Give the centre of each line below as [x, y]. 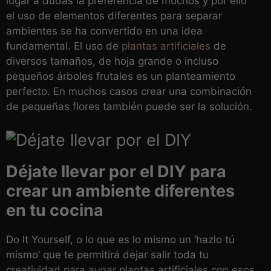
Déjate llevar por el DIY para [116, 172]
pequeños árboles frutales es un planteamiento [121, 76]
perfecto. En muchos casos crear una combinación [129, 91]
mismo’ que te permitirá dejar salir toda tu [107, 255]
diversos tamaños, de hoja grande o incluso [112, 61]
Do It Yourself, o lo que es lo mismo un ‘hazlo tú [120, 240]
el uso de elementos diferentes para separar [114, 15]
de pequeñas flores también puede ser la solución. [129, 106]
